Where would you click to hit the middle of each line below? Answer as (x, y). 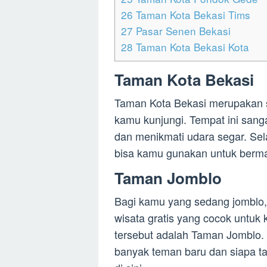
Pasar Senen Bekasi (182, 31)
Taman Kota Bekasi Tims (192, 15)
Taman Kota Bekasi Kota (191, 47)
